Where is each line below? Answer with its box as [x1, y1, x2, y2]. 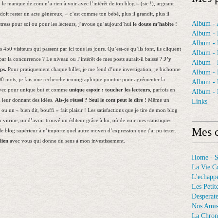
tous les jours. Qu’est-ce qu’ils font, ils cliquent [75, 46, 181, 52]
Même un [146, 97, 169, 103]
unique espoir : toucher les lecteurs [69, 87, 150, 92]
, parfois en [150, 87, 175, 92]
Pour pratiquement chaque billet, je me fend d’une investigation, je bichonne [6, 67, 181, 72]
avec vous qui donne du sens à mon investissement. [8, 138, 125, 144]
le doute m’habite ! [133, 21, 177, 27]
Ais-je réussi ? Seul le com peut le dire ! [55, 97, 146, 103]
